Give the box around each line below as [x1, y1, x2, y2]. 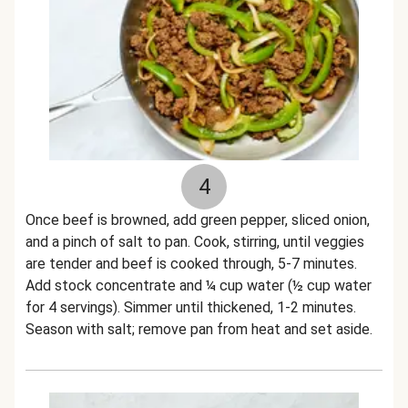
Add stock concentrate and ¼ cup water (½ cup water [25, 277, 372, 294]
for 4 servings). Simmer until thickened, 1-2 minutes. [25, 299, 356, 316]
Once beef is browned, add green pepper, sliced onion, [25, 211, 370, 229]
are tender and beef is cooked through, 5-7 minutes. [25, 255, 357, 272]
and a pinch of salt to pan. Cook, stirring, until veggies [25, 233, 364, 250]
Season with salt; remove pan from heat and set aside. [25, 321, 372, 338]
